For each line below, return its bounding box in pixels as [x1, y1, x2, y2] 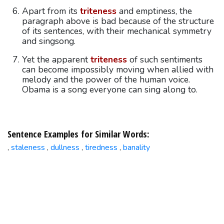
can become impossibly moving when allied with [21, 63, 213, 76]
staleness [10, 142, 45, 153]
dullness [50, 142, 79, 153]
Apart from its [21, 4, 80, 17]
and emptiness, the [116, 4, 192, 17]
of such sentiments [126, 53, 202, 66]
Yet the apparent [21, 53, 90, 66]
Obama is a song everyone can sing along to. [21, 83, 197, 96]
